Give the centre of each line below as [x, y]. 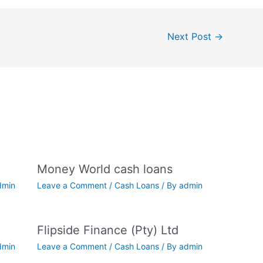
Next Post [191, 36]
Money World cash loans [104, 169]
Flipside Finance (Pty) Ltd [107, 230]
